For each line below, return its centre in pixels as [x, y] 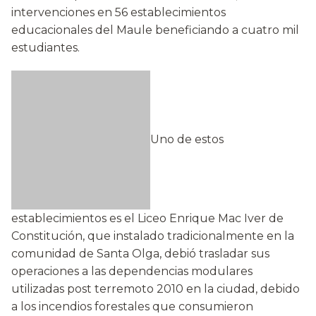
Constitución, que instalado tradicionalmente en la [153, 236]
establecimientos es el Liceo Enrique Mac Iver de [147, 219]
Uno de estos [187, 139]
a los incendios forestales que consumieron [132, 307]
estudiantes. [45, 48]
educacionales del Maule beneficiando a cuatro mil [155, 30]
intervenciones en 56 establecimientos [119, 13]
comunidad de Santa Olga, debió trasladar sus [140, 254]
